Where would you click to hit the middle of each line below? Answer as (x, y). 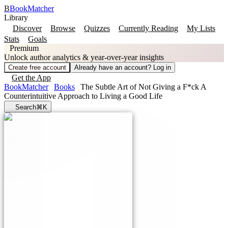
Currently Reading (148, 28)
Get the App (31, 78)
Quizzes (97, 28)
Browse (63, 28)
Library (16, 18)
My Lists (201, 28)
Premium (24, 48)
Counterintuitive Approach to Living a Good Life (83, 96)
